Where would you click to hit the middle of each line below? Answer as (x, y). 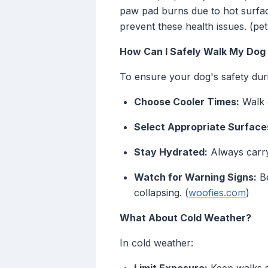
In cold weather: (156, 243)
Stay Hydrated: (171, 152)
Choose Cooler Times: (187, 102)
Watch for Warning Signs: (195, 177)
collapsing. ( (161, 193)
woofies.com (217, 193)
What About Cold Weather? (185, 218)
